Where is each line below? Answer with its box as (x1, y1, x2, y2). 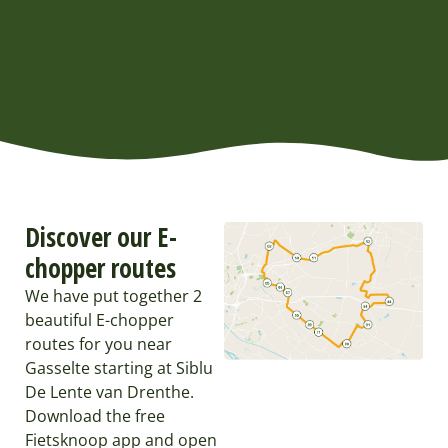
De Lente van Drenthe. (25, 380, 194, 403)
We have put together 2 (25, 284, 202, 307)
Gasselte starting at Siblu (25, 356, 213, 379)
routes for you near (25, 332, 172, 355)
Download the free (25, 404, 165, 427)
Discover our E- (25, 218, 177, 255)
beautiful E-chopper (25, 308, 174, 331)
